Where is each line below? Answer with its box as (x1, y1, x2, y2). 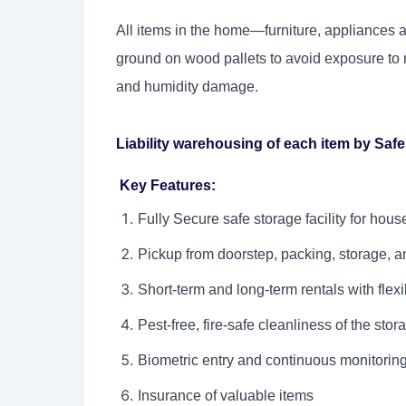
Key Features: (116, 178, 216, 194)
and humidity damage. (116, 79, 258, 95)
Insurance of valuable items (138, 388, 314, 404)
